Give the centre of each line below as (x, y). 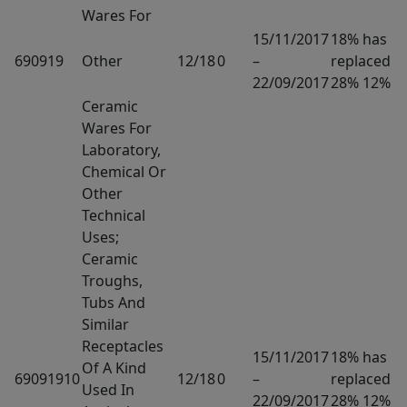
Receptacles (123, 346)
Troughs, (112, 280)
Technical (114, 215)
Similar (105, 324)
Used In (108, 389)
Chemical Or (124, 171)
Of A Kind (114, 367)
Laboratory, (121, 149)
